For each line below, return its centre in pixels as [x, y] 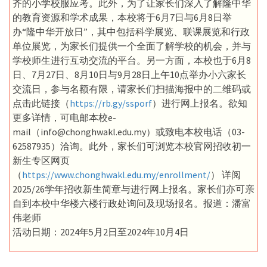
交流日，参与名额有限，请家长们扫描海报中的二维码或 [132, 89]
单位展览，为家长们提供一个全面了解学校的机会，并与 [132, 46]
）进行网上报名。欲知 [200, 103]
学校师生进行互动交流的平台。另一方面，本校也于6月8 [132, 60]
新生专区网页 [41, 160]
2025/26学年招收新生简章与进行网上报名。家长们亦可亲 [133, 189]
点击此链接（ [41, 103]
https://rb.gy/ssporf [111, 103]
